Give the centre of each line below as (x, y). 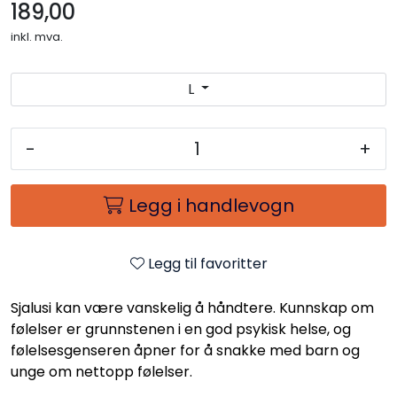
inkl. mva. (37, 36)
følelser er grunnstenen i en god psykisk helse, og (181, 329)
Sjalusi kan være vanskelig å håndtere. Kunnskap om (192, 307)
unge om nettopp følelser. (101, 371)
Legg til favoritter (207, 263)
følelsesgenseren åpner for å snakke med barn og (185, 350)
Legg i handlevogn (211, 205)
